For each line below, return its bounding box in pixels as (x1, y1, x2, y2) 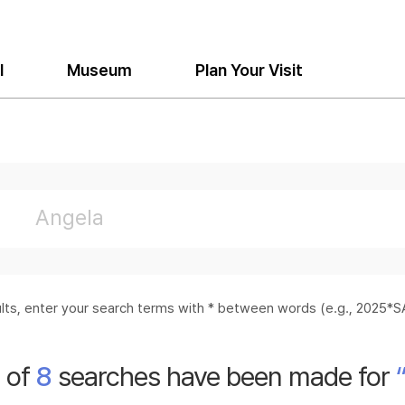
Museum (66, 61, 132, 80)
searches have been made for (51, 360, 396, 392)
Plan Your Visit (194, 61, 303, 80)
